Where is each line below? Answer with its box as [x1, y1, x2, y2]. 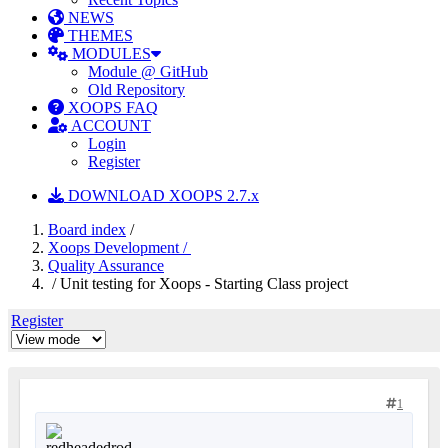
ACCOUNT [68, 117, 151, 134]
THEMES [64, 27, 133, 44]
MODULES [68, 45, 151, 62]
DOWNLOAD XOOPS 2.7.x [64, 187, 259, 204]
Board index [48, 221, 126, 238]
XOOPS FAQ [64, 99, 158, 116]
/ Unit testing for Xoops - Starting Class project [48, 275, 348, 292]
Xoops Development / [48, 239, 191, 256]
